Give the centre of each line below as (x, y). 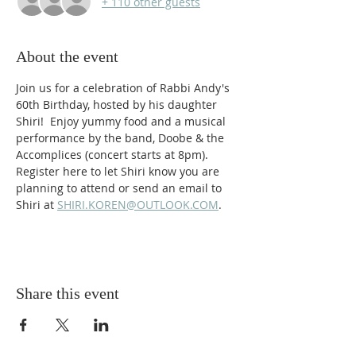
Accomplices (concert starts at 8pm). (114, 155)
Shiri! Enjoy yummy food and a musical (122, 121)
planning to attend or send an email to (120, 188)
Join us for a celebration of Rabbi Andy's (124, 88)
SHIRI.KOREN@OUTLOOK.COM (138, 205)
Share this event (68, 293)
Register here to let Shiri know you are (119, 171)
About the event (67, 56)
